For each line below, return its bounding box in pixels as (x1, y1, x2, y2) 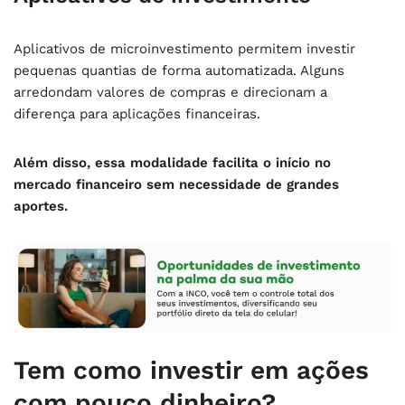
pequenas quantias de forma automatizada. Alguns (14, 61, 344, 79)
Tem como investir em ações (14, 355, 369, 385)
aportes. (14, 197, 68, 214)
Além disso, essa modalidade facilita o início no (14, 154, 331, 171)
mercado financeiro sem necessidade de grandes (14, 175, 339, 193)
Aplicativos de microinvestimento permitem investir (14, 40, 355, 57)
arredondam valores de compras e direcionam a (14, 83, 327, 100)
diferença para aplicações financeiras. (14, 105, 260, 122)
